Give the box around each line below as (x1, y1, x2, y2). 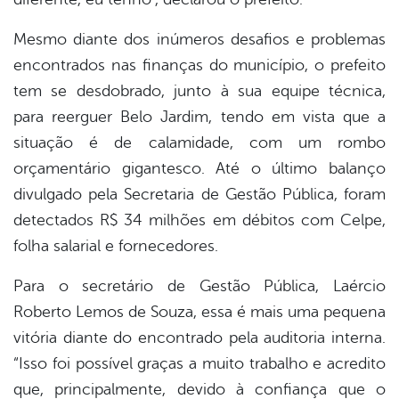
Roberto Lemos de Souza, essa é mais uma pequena (13, 303, 386, 322)
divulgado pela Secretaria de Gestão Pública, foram (13, 185, 386, 204)
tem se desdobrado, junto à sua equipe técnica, (13, 82, 386, 101)
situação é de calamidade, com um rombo (13, 134, 386, 152)
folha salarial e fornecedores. (13, 237, 218, 256)
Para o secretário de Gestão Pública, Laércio (13, 277, 386, 296)
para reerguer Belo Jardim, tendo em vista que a (13, 108, 386, 126)
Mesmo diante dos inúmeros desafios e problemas (13, 30, 386, 49)
